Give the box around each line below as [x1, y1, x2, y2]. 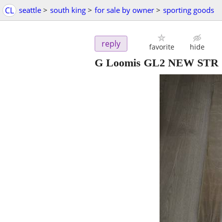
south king [50, 5, 86, 15]
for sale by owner [95, 5, 154, 15]
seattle [19, 5, 41, 15]
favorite [149, 42, 174, 52]
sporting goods [163, 5, 214, 15]
